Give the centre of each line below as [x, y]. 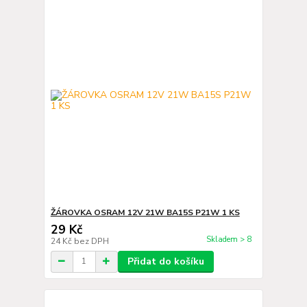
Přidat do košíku [165, 261]
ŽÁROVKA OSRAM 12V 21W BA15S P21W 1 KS [145, 212]
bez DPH [91, 241]
